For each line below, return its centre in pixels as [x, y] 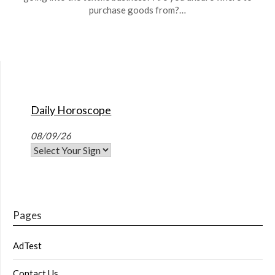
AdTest [27, 245]
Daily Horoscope [71, 110]
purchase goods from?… [137, 10]
